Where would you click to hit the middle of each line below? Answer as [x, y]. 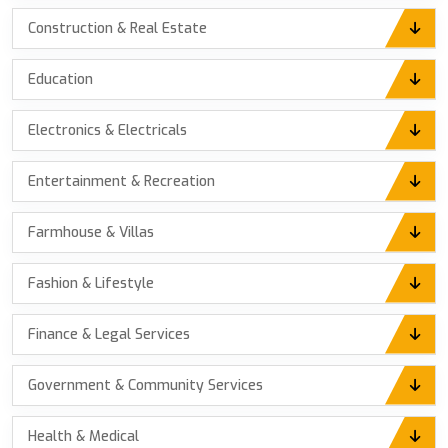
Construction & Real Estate [117, 28]
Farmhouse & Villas [91, 232]
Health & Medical [83, 436]
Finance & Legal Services [109, 334]
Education [60, 79]
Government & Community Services [145, 385]
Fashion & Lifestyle [91, 283]
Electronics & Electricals [107, 130]
